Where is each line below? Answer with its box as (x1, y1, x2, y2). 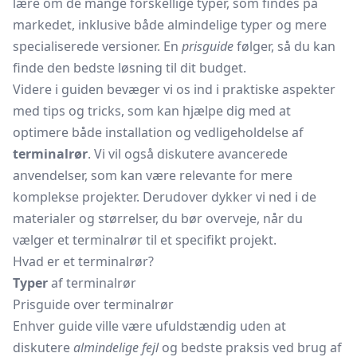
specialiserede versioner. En (13, 37, 182, 55)
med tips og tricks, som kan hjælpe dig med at (13, 102, 291, 120)
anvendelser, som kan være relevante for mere (13, 167, 292, 184)
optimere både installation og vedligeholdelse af (13, 124, 304, 141)
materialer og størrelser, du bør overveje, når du (13, 210, 303, 227)
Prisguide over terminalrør (13, 296, 174, 313)
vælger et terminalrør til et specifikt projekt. (13, 231, 277, 249)
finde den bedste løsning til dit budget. (13, 59, 246, 76)
